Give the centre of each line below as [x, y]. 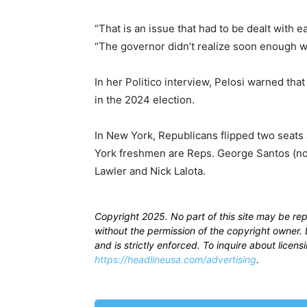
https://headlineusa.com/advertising [175, 259]
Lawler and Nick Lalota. [150, 171]
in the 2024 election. [145, 99]
